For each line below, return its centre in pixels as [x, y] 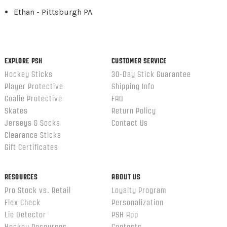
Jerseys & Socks [32, 123]
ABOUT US [126, 177]
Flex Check [22, 203]
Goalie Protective [33, 99]
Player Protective [34, 87]
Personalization [137, 203]
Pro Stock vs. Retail [37, 191]
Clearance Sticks [33, 135]
